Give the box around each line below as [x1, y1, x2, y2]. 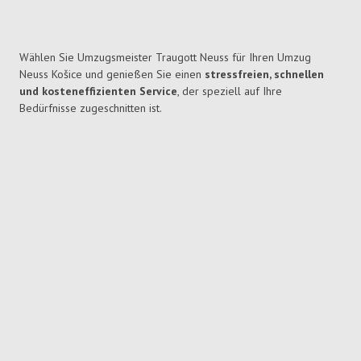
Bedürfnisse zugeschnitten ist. [19, 101, 162, 116]
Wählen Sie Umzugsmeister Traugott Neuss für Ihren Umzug [19, 50, 311, 65]
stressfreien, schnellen [205, 67, 324, 82]
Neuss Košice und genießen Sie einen [19, 67, 205, 82]
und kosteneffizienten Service [19, 84, 177, 99]
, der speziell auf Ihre [177, 84, 282, 99]
